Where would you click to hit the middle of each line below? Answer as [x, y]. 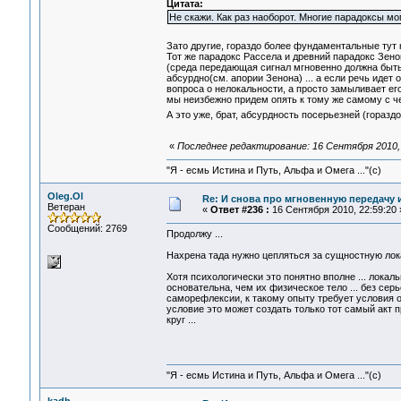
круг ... [183, 320]
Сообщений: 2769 [87, 228]
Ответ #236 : [239, 209]
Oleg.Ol [65, 196]
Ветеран [66, 207]
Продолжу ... [194, 234]
